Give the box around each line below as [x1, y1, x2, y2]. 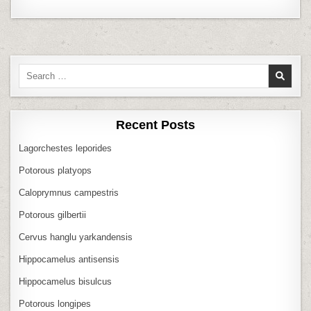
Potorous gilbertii [19, 209, 87, 220]
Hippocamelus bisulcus [19, 276, 112, 287]
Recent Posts [116, 117, 195, 132]
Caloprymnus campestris [19, 187, 119, 198]
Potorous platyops [19, 165, 92, 176]
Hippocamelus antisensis [19, 253, 120, 264]
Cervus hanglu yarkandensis [19, 231, 133, 242]
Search [18, 64, 47, 75]
